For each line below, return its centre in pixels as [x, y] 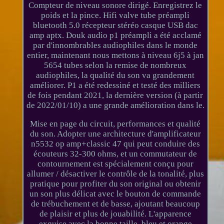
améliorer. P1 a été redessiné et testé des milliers [115, 85]
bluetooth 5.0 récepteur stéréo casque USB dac [115, 25]
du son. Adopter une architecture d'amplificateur [115, 133]
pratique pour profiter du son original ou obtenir [115, 183]
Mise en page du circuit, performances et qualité [115, 123]
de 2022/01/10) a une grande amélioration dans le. [115, 105]
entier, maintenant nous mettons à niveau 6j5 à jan [115, 55]
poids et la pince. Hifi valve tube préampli [115, 15]
